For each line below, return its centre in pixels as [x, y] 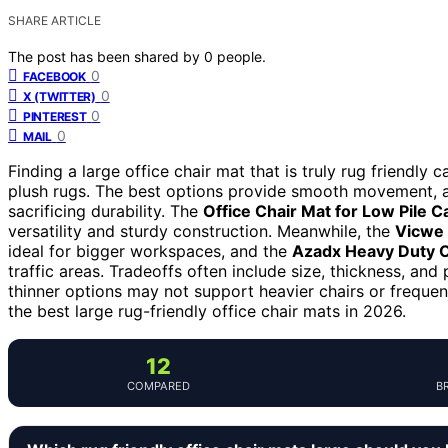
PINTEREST [55, 116]
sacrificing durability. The [105, 210]
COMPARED [158, 385]
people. [241, 56]
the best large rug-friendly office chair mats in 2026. [207, 310]
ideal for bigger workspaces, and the [150, 250]
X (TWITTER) [59, 96]
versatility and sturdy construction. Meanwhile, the [201, 230]
